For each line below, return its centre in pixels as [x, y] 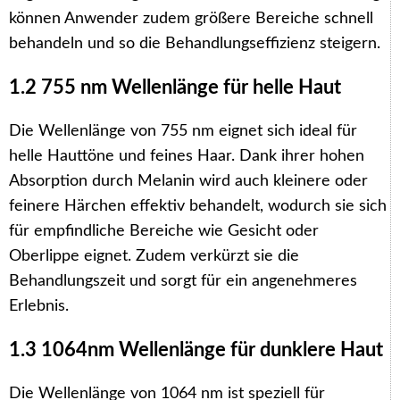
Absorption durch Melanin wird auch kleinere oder [188, 181]
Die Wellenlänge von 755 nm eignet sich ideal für [183, 131]
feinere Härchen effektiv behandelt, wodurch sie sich [198, 206]
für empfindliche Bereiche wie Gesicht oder [164, 231]
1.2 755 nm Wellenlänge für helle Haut [175, 87]
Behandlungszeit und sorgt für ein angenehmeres [183, 281]
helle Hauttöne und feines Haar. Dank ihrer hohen [187, 156]
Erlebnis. [39, 306]
